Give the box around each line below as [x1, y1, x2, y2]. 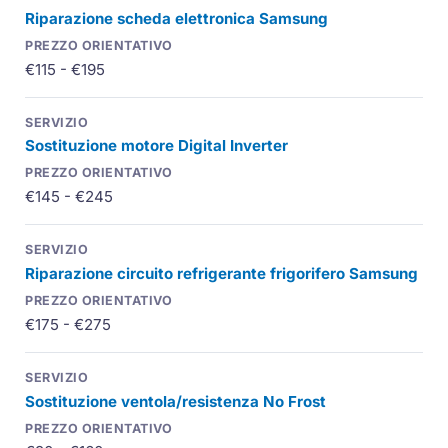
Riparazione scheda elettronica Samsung [25, 8, 329, 28]
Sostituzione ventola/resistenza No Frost [25, 391, 327, 411]
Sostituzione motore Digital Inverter [25, 136, 289, 156]
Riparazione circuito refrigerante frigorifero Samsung [25, 263, 419, 283]
